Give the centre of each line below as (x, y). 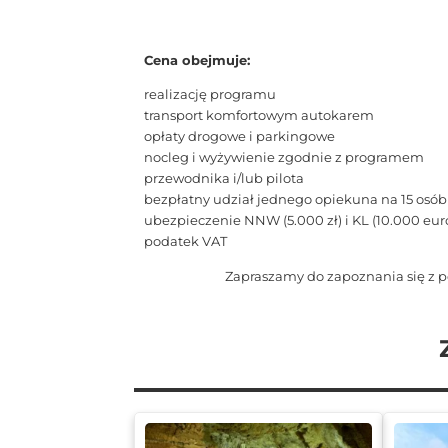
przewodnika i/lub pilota (224, 178)
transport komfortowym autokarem (259, 115)
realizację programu (210, 94)
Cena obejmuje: (197, 59)
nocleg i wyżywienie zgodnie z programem (284, 157)
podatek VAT (186, 241)
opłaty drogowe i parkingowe (240, 136)
